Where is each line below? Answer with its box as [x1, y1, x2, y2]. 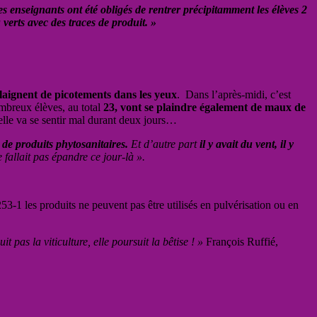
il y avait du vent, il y [200, 137, 294, 150]
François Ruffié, [203, 235, 278, 248]
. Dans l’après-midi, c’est [177, 88, 291, 100]
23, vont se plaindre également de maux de [100, 100, 306, 113]
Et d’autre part [128, 137, 200, 150]
